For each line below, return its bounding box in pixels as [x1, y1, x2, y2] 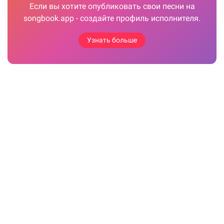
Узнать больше [87, 36, 137, 44]
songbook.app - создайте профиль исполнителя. [23, 13, 200, 23]
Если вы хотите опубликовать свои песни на [29, 1, 195, 11]
